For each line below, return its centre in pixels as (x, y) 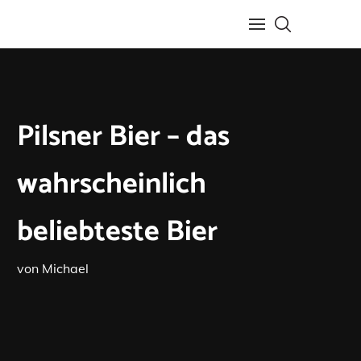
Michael (65, 268)
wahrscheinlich (112, 184)
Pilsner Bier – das (123, 137)
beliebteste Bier (117, 232)
